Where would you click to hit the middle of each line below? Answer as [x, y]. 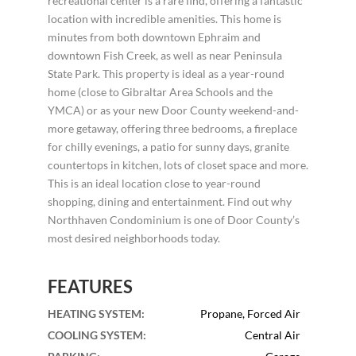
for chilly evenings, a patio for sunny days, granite [168, 146]
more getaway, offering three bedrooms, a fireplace [172, 128]
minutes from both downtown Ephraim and [154, 37]
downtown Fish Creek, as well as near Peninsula [164, 55]
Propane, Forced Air [251, 313]
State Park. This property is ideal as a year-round [166, 73]
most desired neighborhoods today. [133, 238]
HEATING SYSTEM [94, 313]
